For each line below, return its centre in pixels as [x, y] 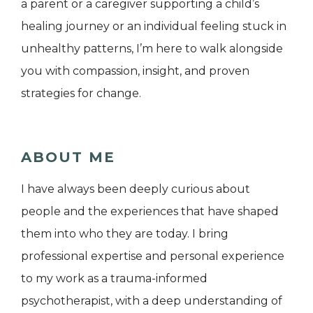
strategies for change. [81, 93]
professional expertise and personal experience [153, 256]
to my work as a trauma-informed [114, 278]
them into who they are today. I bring [125, 233]
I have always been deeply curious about [136, 189]
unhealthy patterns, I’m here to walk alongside [152, 48]
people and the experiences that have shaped [150, 211]
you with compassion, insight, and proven [135, 71]
